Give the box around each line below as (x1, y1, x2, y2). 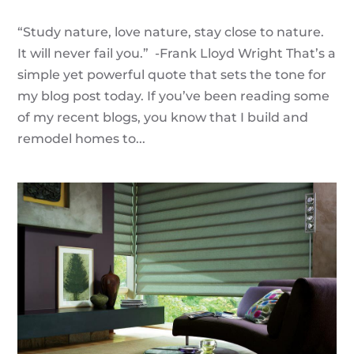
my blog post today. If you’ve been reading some (17, 88, 330, 104)
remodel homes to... (17, 131, 146, 147)
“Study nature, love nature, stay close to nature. (17, 24, 325, 40)
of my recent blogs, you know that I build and (17, 110, 309, 126)
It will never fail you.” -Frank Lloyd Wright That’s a (17, 46, 337, 62)
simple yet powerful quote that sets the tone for (17, 67, 327, 83)
